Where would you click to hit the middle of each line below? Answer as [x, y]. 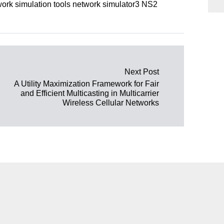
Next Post [142, 71]
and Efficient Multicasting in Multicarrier [90, 93]
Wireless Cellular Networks [111, 102]
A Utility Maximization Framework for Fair [86, 83]
